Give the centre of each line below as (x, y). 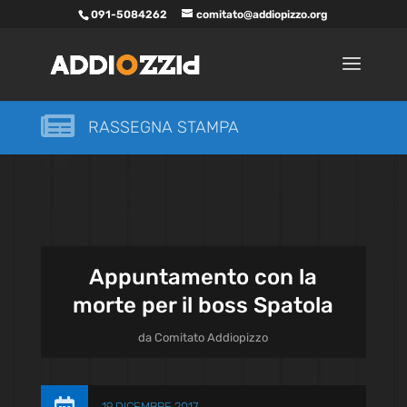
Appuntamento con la (203, 277)
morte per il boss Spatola (203, 305)
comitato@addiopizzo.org (263, 15)
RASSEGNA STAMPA (163, 127)
